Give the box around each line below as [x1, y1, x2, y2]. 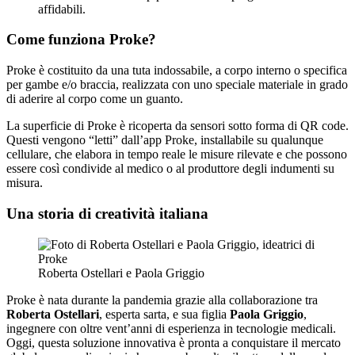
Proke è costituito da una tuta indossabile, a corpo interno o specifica [6, 63, 347, 78]
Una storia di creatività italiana [6, 204, 208, 222]
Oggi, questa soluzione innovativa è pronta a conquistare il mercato [6, 335, 341, 349]
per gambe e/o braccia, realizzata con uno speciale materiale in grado [6, 78, 348, 92]
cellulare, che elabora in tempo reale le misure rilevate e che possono [6, 147, 347, 162]
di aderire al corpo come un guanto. [6, 92, 183, 106]
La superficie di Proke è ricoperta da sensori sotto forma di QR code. [6, 119, 349, 133]
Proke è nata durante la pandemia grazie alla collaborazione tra [6, 292, 318, 307]
